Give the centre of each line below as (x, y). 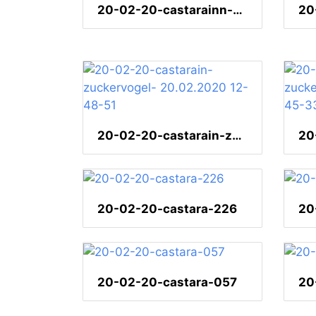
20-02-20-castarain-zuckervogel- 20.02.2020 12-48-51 (237, 136)
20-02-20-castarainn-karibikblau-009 (238, 10)
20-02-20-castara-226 (167, 209)
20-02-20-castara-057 (167, 282)
